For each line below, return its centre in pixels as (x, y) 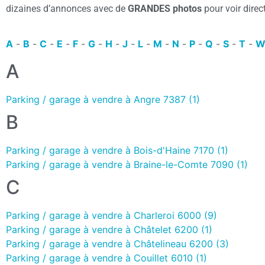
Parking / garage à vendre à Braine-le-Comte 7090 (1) (127, 164)
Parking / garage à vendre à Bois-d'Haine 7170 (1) (117, 150)
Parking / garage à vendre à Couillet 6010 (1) (106, 258)
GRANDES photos (165, 9)
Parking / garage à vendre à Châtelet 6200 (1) (109, 229)
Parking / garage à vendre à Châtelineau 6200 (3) (117, 243)
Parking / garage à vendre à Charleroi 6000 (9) (112, 215)
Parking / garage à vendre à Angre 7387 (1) (103, 99)
